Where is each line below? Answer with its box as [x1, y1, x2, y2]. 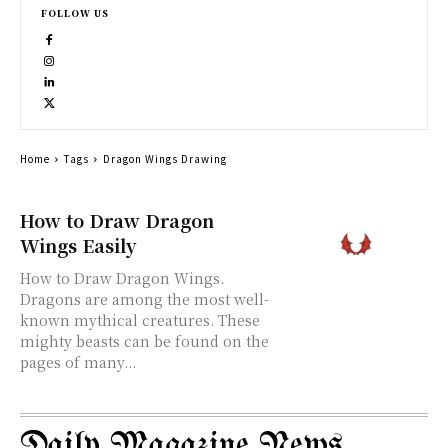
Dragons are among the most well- [20, 289, 269, 309]
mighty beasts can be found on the [20, 331, 269, 351]
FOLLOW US [41, 7, 109, 20]
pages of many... [20, 352, 136, 372]
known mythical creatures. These [20, 310, 260, 330]
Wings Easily [20, 232, 136, 258]
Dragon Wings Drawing [103, 151, 227, 166]
